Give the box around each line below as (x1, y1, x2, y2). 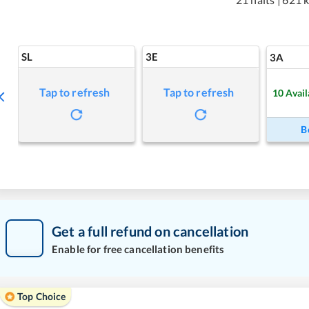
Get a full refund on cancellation (52, 222, 249, 239)
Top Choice (17, 290, 66, 302)
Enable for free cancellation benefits (52, 242, 225, 255)
